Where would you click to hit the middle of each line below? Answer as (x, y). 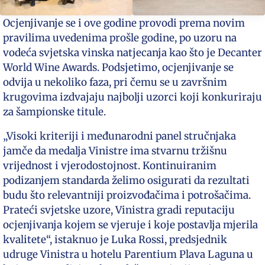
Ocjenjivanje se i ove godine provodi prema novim (124, 23)
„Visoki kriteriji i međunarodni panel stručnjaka (119, 136)
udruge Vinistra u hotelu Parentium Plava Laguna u (128, 255)
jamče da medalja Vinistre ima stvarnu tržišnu (115, 151)
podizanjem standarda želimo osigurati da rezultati (126, 181)
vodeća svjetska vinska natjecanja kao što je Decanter (132, 53)
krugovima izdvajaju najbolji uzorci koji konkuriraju (132, 97)
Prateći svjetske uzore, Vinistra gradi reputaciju (119, 210)
